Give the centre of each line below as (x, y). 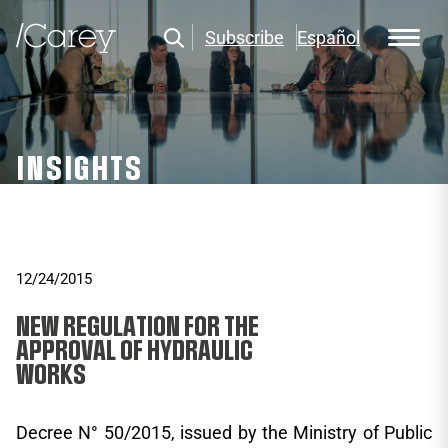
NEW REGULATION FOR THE (137, 327)
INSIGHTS (79, 169)
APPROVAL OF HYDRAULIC (134, 351)
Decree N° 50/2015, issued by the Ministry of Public (224, 432)
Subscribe (244, 38)
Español (328, 38)
